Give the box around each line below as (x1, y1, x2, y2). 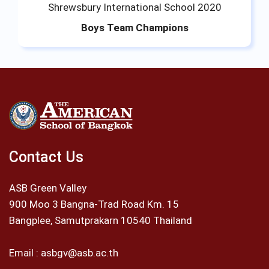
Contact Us (9, 148, 83, 166)
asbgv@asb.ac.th (41, 246, 118, 259)
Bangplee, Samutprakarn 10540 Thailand (9, 214, 192, 226)
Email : (9, 246, 41, 259)
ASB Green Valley (9, 181, 86, 194)
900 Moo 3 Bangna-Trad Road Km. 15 (9, 198, 179, 210)
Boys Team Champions (80, 21, 189, 34)
